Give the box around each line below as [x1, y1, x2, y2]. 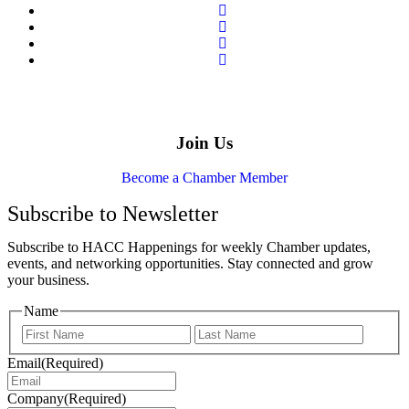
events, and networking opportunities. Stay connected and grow [7, 256, 373, 272]
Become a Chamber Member [121, 170, 288, 186]
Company [7, 391, 64, 407]
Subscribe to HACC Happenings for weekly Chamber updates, [7, 239, 371, 256]
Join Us [176, 132, 233, 152]
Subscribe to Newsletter [7, 202, 218, 226]
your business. [7, 272, 89, 288]
